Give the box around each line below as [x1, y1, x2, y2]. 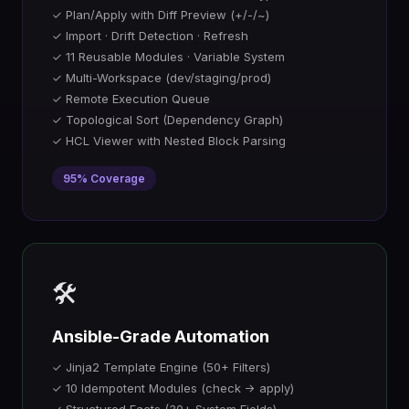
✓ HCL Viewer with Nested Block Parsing [52, 133, 286, 148]
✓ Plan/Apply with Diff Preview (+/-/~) [52, 7, 269, 22]
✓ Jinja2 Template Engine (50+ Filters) [52, 360, 270, 374]
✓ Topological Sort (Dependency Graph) [52, 112, 283, 127]
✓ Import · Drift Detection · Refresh [52, 28, 248, 43]
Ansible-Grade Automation [52, 327, 269, 346]
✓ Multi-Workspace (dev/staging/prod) [52, 70, 271, 85]
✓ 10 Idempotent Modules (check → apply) [52, 381, 294, 395]
